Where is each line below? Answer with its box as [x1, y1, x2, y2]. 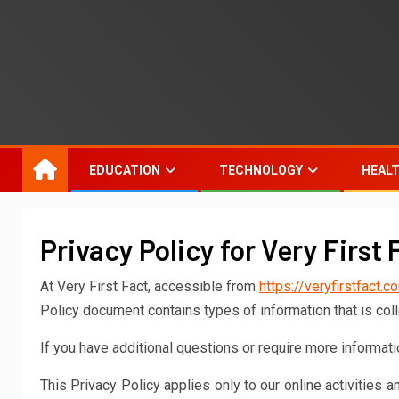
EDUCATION [89, 163, 160, 177]
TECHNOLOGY [219, 163, 303, 177]
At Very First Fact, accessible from [40, 278, 259, 295]
